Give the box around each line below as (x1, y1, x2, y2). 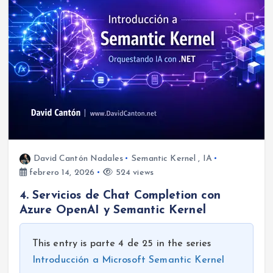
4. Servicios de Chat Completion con (19, 189, 221, 202)
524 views (113, 168, 154, 177)
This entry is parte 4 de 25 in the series (32, 238, 211, 249)
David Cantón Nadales (34, 154, 123, 163)
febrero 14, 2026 (26, 168, 95, 177)
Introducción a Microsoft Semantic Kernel (32, 255, 225, 265)
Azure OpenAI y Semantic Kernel (19, 204, 206, 216)
